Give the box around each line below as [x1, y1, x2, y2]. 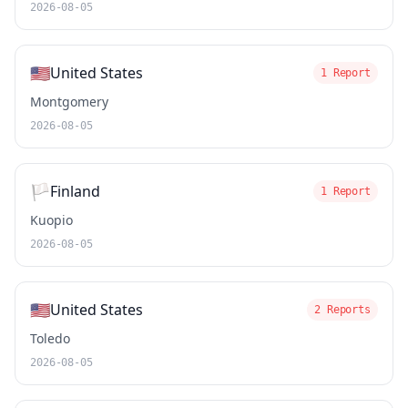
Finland [50, 181, 100, 201]
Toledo [30, 330, 70, 347]
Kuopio [30, 211, 73, 229]
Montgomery [30, 93, 108, 110]
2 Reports [314, 303, 371, 316]
